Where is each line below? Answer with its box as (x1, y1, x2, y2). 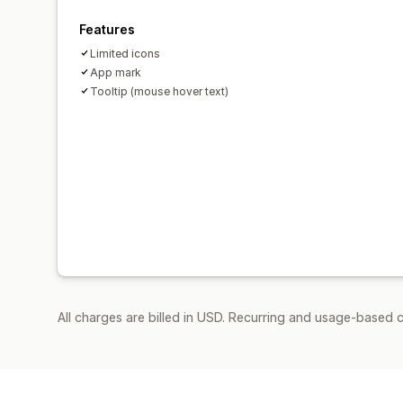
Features (79, 21, 135, 37)
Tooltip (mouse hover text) (90, 84, 228, 98)
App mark (90, 65, 141, 79)
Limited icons (90, 46, 160, 60)
